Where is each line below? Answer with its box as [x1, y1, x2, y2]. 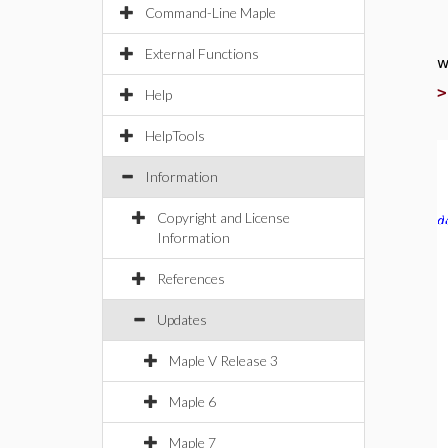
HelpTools [145, 127, 205, 144]
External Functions [145, 45, 259, 62]
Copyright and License [157, 209, 290, 226]
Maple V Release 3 [169, 352, 278, 369]
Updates [157, 311, 207, 328]
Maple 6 [169, 393, 216, 410]
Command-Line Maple [145, 4, 276, 21]
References [157, 270, 225, 287]
